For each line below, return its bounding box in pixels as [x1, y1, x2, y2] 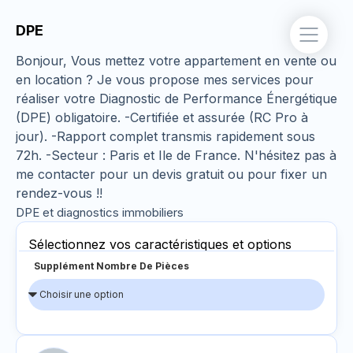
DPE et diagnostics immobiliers [16, 205, 184, 220]
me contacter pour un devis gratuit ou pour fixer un [16, 166, 327, 182]
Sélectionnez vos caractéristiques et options [28, 236, 292, 252]
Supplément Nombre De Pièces [34, 260, 189, 272]
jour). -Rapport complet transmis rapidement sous [16, 128, 315, 144]
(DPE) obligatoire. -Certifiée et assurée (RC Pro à [16, 110, 308, 125]
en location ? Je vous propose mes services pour [16, 72, 314, 87]
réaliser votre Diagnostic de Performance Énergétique [16, 91, 337, 106]
